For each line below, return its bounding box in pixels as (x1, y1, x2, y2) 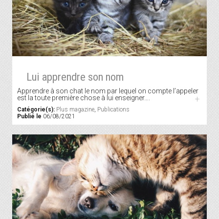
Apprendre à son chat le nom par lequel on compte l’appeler (17, 87, 198, 95)
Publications (97, 106, 130, 113)
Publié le (17, 113, 42, 120)
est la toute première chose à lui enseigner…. (17, 94, 150, 102)
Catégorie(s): (17, 106, 55, 113)
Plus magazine (56, 106, 94, 113)
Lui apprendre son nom (26, 70, 124, 84)
